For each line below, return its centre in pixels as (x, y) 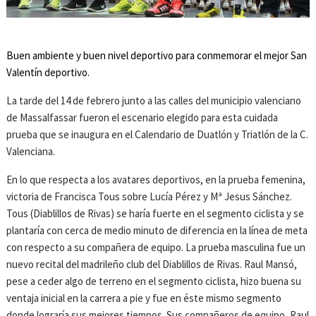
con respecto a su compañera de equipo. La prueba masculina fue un (156, 248)
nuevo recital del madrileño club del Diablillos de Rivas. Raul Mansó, (152, 265)
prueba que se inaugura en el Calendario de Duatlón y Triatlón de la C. (158, 135)
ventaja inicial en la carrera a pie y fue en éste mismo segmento (144, 298)
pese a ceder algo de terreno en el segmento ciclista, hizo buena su (154, 281)
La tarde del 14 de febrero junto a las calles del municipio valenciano (154, 101)
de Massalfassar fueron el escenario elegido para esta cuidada (142, 118)
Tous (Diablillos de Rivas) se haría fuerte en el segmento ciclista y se (156, 214)
